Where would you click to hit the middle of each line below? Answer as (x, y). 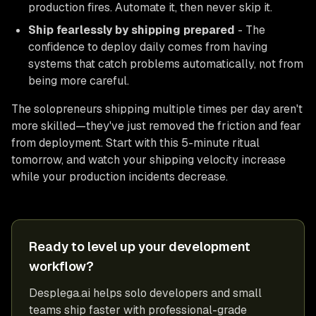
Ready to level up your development (140, 246)
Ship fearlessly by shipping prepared (132, 30)
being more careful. (79, 80)
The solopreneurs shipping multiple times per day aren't (157, 109)
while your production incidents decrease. (120, 176)
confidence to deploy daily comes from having (148, 47)
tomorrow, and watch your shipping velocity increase (148, 159)
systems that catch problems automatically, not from (166, 63)
